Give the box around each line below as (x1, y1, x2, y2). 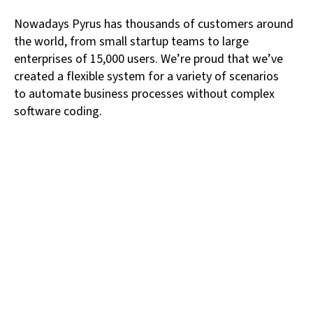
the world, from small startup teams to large (14, 33, 249, 51)
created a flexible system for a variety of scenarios (14, 68, 279, 86)
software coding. (14, 103, 102, 121)
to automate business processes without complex (14, 85, 275, 103)
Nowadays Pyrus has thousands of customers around (14, 15, 293, 34)
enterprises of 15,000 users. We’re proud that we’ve (14, 50, 283, 68)
